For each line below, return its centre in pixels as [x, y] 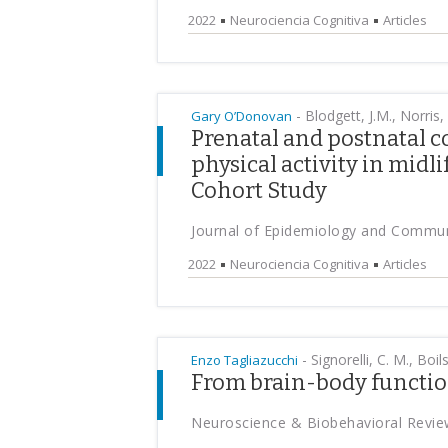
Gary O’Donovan [241, 116]
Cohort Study [259, 190]
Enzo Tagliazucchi [244, 360]
